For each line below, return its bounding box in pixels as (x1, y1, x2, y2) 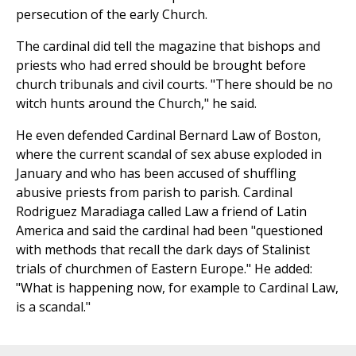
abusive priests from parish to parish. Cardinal (16, 184, 292, 201)
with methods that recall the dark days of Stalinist (16, 241, 310, 258)
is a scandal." (16, 298, 91, 315)
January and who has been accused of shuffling (16, 164, 296, 182)
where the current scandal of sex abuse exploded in (16, 145, 322, 163)
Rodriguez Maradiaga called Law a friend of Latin (16, 203, 307, 220)
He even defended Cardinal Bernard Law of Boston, (16, 126, 321, 144)
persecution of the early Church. (16, 6, 207, 23)
